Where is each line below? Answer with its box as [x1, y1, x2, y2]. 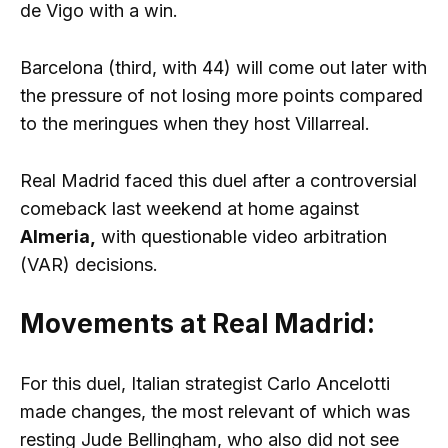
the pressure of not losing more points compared [20, 84, 423, 106]
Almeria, [20, 225, 96, 247]
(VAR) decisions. [20, 253, 158, 275]
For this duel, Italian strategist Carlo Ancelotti [20, 373, 390, 395]
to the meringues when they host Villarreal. [20, 112, 370, 134]
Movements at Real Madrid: [20, 308, 375, 340]
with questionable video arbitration [96, 225, 387, 247]
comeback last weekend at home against [20, 197, 359, 219]
